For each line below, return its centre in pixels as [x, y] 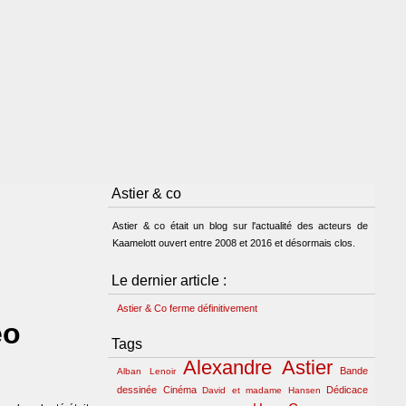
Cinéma [179, 390]
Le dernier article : [169, 280]
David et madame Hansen [261, 390]
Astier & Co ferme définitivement [187, 308]
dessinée [137, 390]
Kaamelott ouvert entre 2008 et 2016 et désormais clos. [234, 243]
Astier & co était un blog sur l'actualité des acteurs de [240, 226]
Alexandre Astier [258, 367]
